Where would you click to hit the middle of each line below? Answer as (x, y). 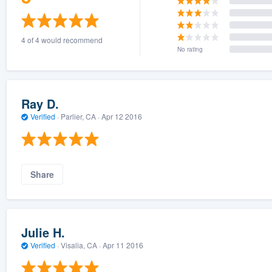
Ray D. (40, 104)
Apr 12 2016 (121, 117)
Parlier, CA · (80, 117)
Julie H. (43, 233)
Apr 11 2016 (123, 245)
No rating (190, 49)
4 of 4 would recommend (62, 39)
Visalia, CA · (80, 245)
